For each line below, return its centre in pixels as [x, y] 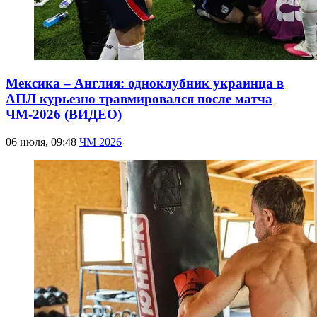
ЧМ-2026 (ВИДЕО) [64, 115]
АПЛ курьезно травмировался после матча [139, 99]
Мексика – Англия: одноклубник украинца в [145, 83]
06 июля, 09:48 [42, 142]
